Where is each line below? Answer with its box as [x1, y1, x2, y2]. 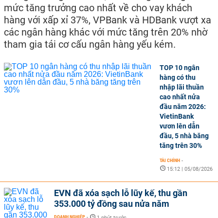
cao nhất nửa [160, 92, 200, 101]
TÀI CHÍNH [160, 157, 180, 163]
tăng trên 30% [160, 141, 202, 149]
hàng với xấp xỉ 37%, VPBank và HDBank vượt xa [4, 14, 211, 26]
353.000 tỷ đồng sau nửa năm [54, 198, 169, 209]
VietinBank [160, 112, 194, 120]
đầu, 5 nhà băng [160, 131, 209, 140]
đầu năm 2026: [160, 102, 206, 110]
